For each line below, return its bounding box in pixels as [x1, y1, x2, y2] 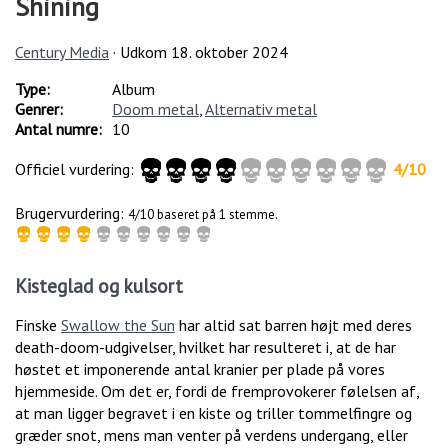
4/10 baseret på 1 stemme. [128, 205, 278, 223]
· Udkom [113, 41, 171, 62]
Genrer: [15, 98, 63, 119]
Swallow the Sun [61, 315, 175, 336]
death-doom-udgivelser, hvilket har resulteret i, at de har [15, 337, 396, 358]
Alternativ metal [205, 98, 317, 119]
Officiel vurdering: [15, 158, 138, 179]
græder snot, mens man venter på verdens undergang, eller [15, 425, 408, 446]
